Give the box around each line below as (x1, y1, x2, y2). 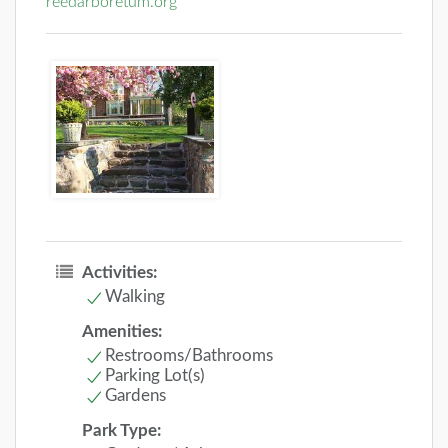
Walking (105, 287, 165, 305)
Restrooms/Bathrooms (105, 346, 273, 364)
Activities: (82, 263, 157, 281)
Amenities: (82, 322, 162, 340)
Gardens (105, 386, 166, 404)
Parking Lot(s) (105, 366, 205, 384)
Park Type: (82, 421, 161, 439)
